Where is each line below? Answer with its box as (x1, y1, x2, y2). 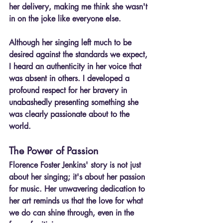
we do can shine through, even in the (9, 207, 136, 218)
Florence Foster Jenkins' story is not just (9, 159, 143, 170)
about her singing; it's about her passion (9, 171, 147, 182)
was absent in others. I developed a (9, 73, 132, 84)
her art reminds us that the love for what (9, 195, 145, 206)
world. (9, 120, 31, 131)
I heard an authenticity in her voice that (9, 61, 144, 72)
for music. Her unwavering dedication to (9, 183, 147, 194)
